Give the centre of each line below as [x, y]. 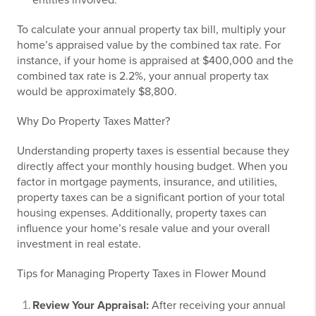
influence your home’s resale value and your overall [144, 229]
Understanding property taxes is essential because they [153, 151]
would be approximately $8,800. [97, 92]
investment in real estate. [79, 244]
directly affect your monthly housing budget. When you [152, 167]
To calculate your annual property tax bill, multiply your [151, 30]
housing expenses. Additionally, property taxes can [142, 213]
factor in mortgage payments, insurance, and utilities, [147, 182]
